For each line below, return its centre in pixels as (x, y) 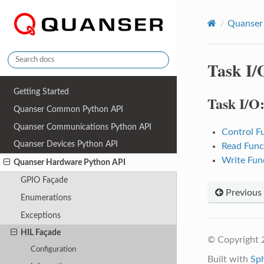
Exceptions (40, 215)
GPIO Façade (44, 180)
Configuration (54, 250)
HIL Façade (40, 233)
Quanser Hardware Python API (70, 162)
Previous (242, 192)
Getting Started (42, 92)
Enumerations (46, 198)
